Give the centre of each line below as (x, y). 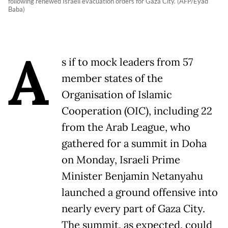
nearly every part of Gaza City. (133, 209)
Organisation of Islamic (117, 95)
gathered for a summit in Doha (134, 144)
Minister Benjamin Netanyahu (132, 176)
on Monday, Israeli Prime (121, 160)
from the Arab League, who (126, 127)
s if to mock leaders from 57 (127, 62)
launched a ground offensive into (140, 193)
